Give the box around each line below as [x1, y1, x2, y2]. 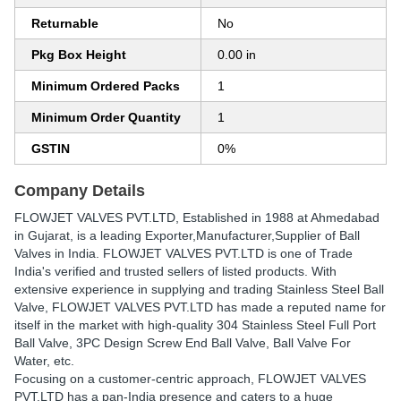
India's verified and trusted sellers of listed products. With [14, 264, 337, 278]
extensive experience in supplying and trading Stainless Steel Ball [14, 282, 384, 296]
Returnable [31, 16, 98, 30]
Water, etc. [14, 354, 74, 368]
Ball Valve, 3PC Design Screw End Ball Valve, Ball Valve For [14, 336, 351, 350]
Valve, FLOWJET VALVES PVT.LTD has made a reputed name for [14, 300, 386, 314]
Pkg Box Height [31, 47, 126, 62]
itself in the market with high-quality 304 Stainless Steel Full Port [14, 318, 376, 332]
